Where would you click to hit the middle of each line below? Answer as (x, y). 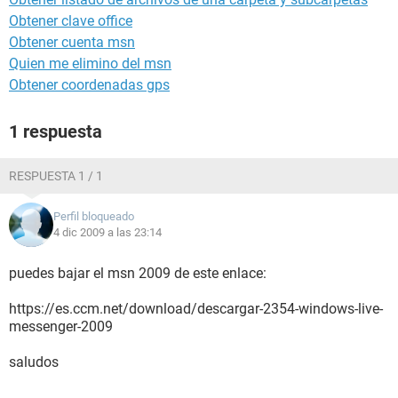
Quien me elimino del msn (90, 64)
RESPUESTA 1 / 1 (56, 176)
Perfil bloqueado (94, 216)
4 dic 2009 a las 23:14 (107, 232)
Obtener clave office (71, 21)
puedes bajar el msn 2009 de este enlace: (138, 273)
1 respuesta (56, 131)
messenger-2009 (61, 326)
